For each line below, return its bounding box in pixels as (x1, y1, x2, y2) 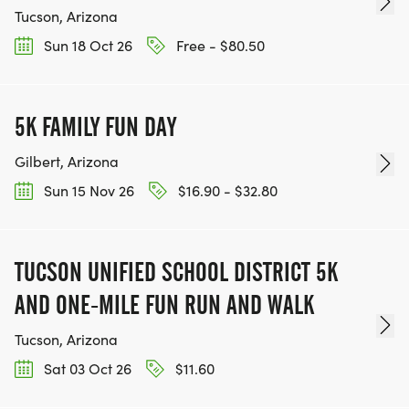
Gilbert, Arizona (15, 151, 119, 171)
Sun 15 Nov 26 (40, 180, 134, 200)
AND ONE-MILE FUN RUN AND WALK (15, 289, 314, 321)
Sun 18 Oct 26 (40, 35, 132, 55)
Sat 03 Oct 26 (40, 359, 131, 379)
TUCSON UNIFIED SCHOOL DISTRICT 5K (15, 257, 338, 288)
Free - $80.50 (173, 35, 265, 55)
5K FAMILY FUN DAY (15, 110, 176, 142)
